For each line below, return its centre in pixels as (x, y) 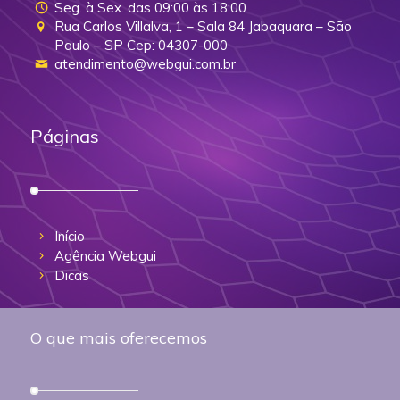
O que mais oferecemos (118, 337)
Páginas (64, 137)
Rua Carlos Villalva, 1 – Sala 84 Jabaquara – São (204, 27)
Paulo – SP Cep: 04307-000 (142, 46)
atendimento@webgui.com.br (146, 64)
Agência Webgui (106, 256)
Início (70, 237)
